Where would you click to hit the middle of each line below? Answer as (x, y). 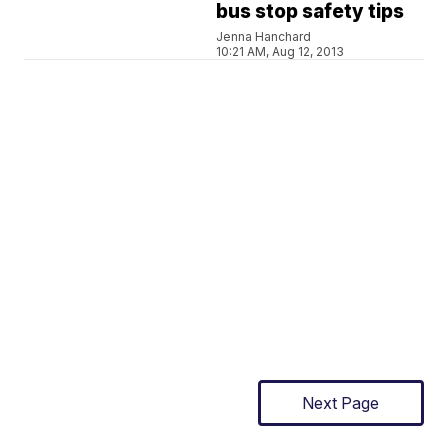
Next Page (341, 403)
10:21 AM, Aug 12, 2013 (280, 51)
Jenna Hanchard (264, 36)
